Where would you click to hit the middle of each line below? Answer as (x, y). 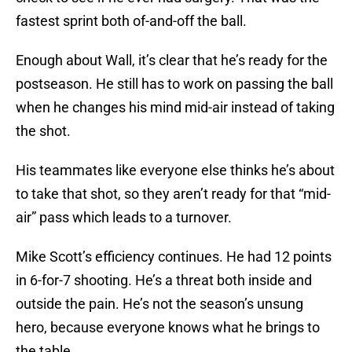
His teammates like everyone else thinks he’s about (175, 170)
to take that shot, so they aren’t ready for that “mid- (173, 194)
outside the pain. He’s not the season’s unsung (159, 304)
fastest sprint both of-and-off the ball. (131, 21)
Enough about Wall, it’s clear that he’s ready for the (172, 60)
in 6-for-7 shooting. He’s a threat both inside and (164, 280)
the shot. (43, 131)
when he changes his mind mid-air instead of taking (175, 108)
